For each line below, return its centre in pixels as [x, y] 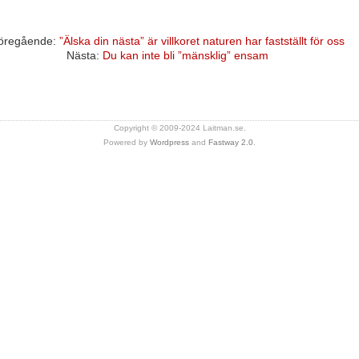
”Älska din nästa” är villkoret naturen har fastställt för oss [202, 41]
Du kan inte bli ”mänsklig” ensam [186, 55]
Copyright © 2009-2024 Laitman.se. [179, 128]
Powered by [127, 142]
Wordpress [169, 142]
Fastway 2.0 [231, 142]
